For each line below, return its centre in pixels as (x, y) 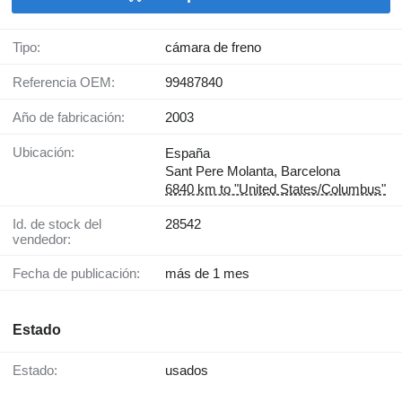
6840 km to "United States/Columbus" (275, 189)
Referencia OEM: (69, 83)
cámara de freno (213, 48)
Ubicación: (48, 153)
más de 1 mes (207, 274)
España (188, 153)
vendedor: (42, 240)
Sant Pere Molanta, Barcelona (253, 171)
